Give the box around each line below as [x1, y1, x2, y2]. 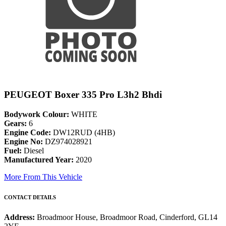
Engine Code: [4, 128, 51, 137]
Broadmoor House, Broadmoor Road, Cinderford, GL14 [37, 213, 217, 222]
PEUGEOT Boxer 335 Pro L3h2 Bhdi [4, 89, 162, 100]
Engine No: [4, 137, 43, 146]
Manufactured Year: [4, 155, 74, 164]
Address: [4, 213, 37, 222]
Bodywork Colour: [4, 110, 69, 119]
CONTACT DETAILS [4, 194, 56, 201]
